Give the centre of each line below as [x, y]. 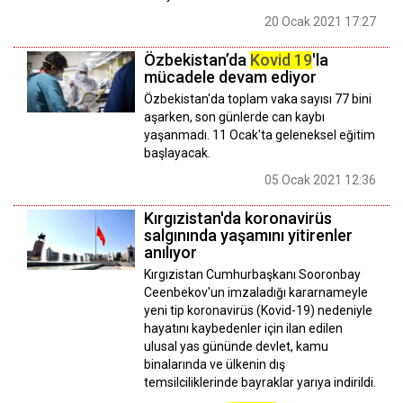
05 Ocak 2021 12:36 [320, 180]
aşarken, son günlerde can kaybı [234, 117]
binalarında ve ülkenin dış [215, 364]
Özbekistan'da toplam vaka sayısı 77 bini [258, 99]
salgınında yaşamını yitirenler [248, 235]
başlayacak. [177, 153]
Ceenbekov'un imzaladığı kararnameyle [256, 292]
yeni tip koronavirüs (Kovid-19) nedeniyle [258, 310]
